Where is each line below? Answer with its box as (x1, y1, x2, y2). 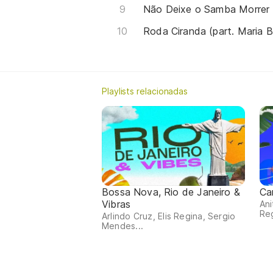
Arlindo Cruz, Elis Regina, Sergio (102, 211, 236, 222)
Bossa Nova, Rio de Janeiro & (102, 186, 240, 199)
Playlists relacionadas (102, 85, 188, 96)
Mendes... (102, 221, 143, 232)
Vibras (102, 198, 131, 211)
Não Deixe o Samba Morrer (143, 2, 270, 15)
